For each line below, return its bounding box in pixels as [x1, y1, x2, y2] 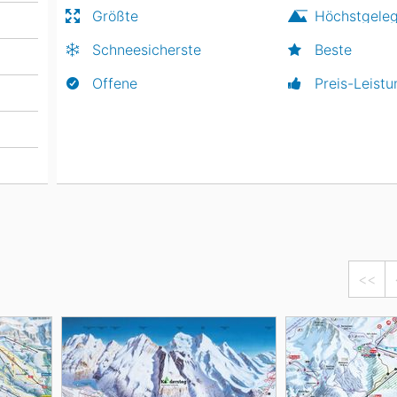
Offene [91, 74, 137, 92]
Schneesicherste [91, 41, 201, 58]
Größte [91, 7, 138, 25]
